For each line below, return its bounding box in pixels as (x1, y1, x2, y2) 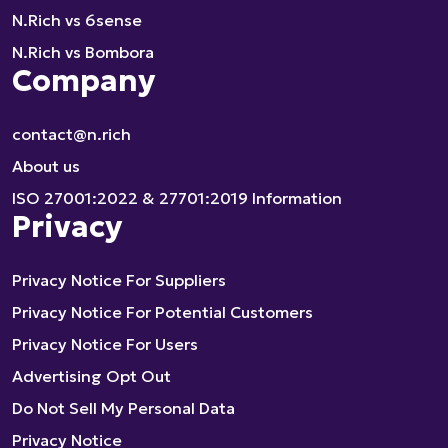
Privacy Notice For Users (12, 334, 198, 354)
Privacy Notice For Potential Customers (12, 302, 313, 322)
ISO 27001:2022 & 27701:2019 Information (12, 188, 342, 208)
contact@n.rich (12, 124, 131, 144)
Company (12, 62, 155, 99)
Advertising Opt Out (12, 366, 171, 386)
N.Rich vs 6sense (12, 10, 142, 30)
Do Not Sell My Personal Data (12, 398, 235, 418)
